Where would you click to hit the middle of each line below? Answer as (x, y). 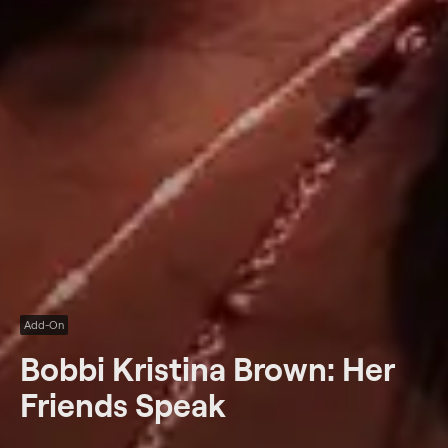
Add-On (44, 325)
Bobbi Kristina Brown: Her (207, 368)
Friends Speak (122, 404)
